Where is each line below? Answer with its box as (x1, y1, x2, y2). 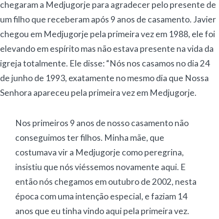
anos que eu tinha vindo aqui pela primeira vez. (15, 205, 190, 216)
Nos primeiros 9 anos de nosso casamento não (15, 117, 189, 128)
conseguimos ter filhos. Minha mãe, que (15, 132, 165, 143)
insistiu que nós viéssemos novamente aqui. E (15, 161, 186, 172)
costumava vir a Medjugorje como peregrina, (15, 147, 184, 157)
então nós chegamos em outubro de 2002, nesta (15, 176, 197, 187)
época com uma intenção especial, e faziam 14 (15, 191, 188, 201)
